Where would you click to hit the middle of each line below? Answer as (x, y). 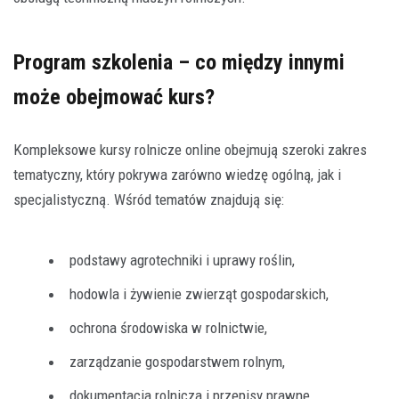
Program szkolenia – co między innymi (179, 62)
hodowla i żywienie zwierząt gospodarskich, (199, 293)
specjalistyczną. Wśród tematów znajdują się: (149, 199)
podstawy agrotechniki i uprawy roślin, (182, 260)
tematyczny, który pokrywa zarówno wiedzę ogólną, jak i (177, 174)
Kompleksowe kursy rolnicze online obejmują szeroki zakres (190, 149)
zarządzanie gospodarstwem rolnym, (177, 361)
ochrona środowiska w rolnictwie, (168, 327)
